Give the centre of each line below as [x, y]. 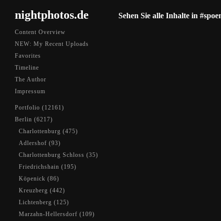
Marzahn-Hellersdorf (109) [57, 214]
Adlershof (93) [40, 143]
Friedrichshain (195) [48, 167]
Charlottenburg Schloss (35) [58, 155]
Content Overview [40, 32]
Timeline [27, 68]
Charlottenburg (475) [48, 131]
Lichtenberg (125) [44, 202]
